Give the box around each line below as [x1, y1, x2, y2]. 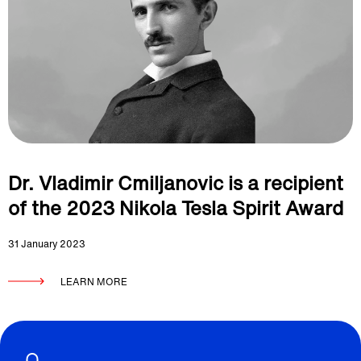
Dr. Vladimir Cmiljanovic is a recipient [8, 168, 343, 197]
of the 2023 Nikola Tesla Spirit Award [8, 193, 343, 222]
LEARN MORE [60, 275, 127, 288]
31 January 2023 [8, 237, 85, 251]
